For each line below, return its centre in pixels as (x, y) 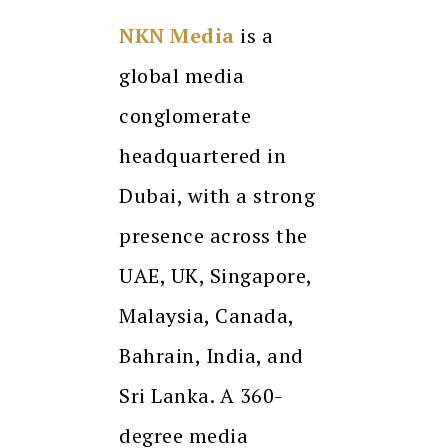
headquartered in (202, 155)
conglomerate (185, 115)
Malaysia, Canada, (206, 315)
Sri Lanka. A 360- (201, 395)
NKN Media (177, 35)
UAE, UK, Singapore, (215, 275)
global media (181, 75)
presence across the (213, 235)
